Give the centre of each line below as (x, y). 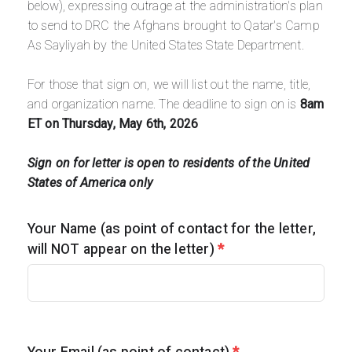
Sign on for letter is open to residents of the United (169, 163)
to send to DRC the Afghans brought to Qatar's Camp (173, 26)
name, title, (281, 85)
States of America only (90, 183)
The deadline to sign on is (229, 104)
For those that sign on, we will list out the (139, 85)
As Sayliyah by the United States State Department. (165, 46)
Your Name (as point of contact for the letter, (172, 228)
